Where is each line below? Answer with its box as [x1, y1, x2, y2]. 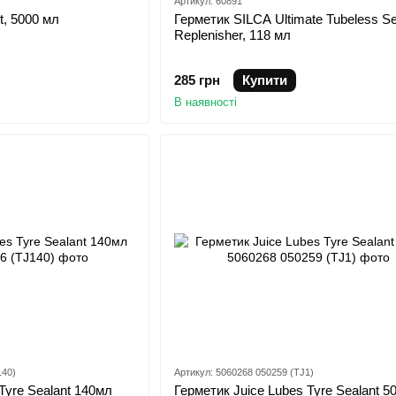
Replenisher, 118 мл [173, 27, 291, 42]
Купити [241, 72, 287, 88]
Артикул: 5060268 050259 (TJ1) [173, 367, 314, 378]
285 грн [173, 72, 220, 88]
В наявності [173, 95, 237, 109]
